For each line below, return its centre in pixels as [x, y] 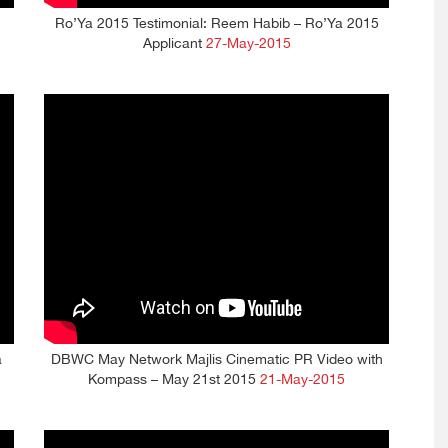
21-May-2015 [302, 380]
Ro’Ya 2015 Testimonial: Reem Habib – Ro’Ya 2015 [216, 24]
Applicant [174, 44]
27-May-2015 [248, 44]
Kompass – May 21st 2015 [174, 380]
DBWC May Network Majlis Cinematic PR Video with [216, 360]
